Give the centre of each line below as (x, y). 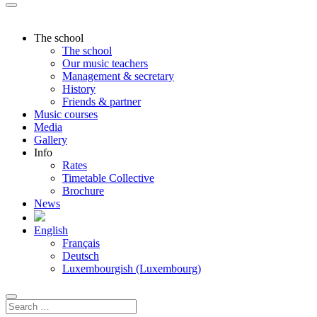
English (51, 230)
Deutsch (81, 256)
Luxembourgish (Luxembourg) (132, 269)
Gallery (51, 140)
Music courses (66, 114)
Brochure (83, 191)
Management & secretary (118, 76)
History (79, 89)
